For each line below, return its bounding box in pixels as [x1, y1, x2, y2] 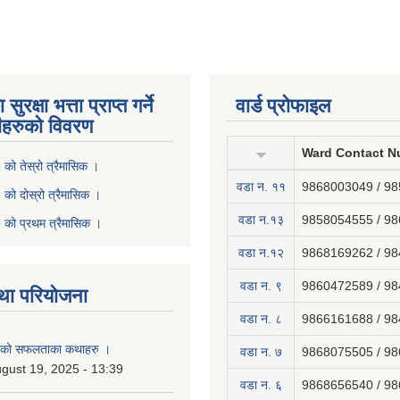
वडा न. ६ [239, 378, 282, 392]
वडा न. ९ [239, 279, 282, 293]
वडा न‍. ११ [236, 179, 286, 194]
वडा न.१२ [237, 246, 284, 260]
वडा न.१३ [237, 212, 284, 227]
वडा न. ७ [239, 345, 282, 359]
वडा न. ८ [239, 312, 282, 326]
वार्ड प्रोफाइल [236, 95, 330, 117]
